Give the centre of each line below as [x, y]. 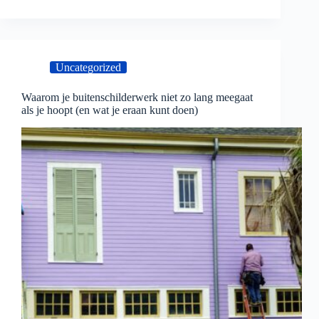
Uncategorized [88, 68]
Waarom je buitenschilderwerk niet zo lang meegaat [137, 98]
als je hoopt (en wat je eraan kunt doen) [110, 110]
